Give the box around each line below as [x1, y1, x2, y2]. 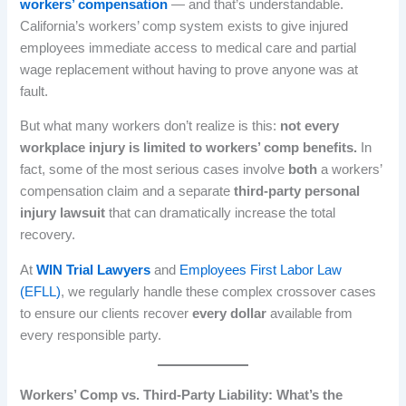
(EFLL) [20, 284, 62, 299]
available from [266, 305, 353, 321]
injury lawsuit [20, 206, 106, 221]
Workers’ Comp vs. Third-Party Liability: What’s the [20, 387, 343, 402]
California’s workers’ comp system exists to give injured [20, 18, 349, 34]
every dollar [192, 305, 267, 321]
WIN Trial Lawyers [36, 262, 151, 277]
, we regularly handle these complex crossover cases [61, 284, 377, 299]
